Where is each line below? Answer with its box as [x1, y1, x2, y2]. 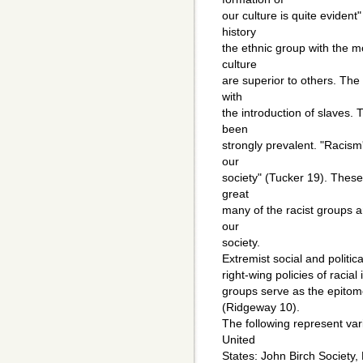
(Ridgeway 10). [222, 301, 300, 314]
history [222, 25, 256, 39]
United [222, 333, 255, 347]
